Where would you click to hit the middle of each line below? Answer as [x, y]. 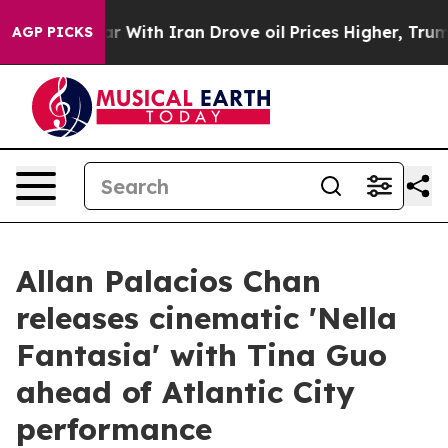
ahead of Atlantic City [185, 392]
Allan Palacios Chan [168, 281]
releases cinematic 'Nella [206, 318]
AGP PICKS [52, 32]
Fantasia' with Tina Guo [201, 355]
